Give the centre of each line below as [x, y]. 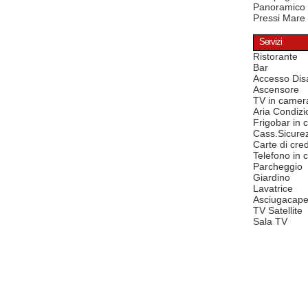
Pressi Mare [279, 18]
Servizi [271, 42]
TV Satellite [278, 211]
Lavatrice [273, 189]
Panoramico [279, 7]
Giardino [272, 178]
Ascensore [276, 90]
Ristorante [275, 57]
